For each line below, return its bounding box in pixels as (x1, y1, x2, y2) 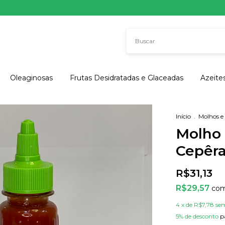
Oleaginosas (10, 73, 53, 82)
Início (176, 113, 191, 120)
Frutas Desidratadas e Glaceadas (70, 73, 183, 82)
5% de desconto (176, 212, 218, 220)
